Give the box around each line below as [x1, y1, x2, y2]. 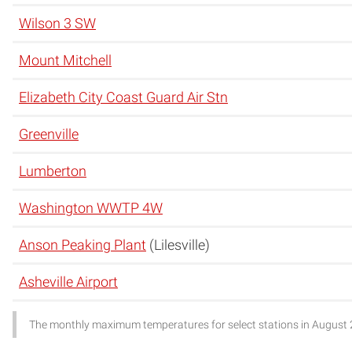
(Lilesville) [146, 236, 210, 253]
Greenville [19, 125, 79, 142]
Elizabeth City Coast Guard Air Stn [19, 88, 228, 105]
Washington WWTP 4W [19, 199, 163, 216]
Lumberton [19, 162, 86, 179]
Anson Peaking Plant [19, 236, 146, 253]
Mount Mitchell [19, 51, 112, 68]
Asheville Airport [19, 273, 118, 290]
